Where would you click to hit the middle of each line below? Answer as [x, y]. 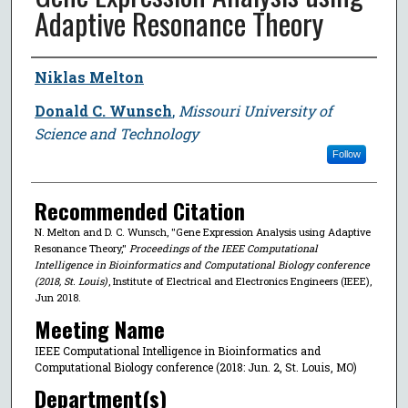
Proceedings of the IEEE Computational [223, 248]
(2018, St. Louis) [71, 280]
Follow [346, 153]
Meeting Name [99, 328]
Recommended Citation [139, 210]
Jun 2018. [57, 297]
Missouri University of [255, 110]
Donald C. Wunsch [103, 110]
